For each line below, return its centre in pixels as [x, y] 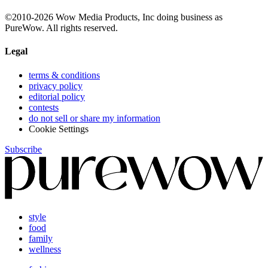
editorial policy [57, 96]
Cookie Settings [59, 129]
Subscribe [23, 149]
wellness [45, 249]
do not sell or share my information [95, 118]
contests [44, 107]
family [41, 238]
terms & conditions [64, 75]
